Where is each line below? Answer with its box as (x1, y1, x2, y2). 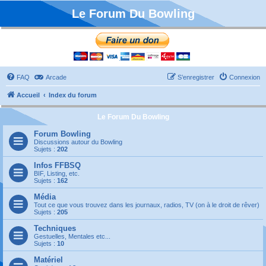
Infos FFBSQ (34, 161, 81, 170)
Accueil (17, 91, 40, 99)
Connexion (229, 74, 260, 81)
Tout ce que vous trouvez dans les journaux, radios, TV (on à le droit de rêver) (34, 201, 259, 208)
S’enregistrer (178, 74, 214, 81)
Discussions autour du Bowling (34, 138, 122, 145)
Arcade (46, 74, 66, 81)
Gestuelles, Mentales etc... (34, 233, 110, 240)
